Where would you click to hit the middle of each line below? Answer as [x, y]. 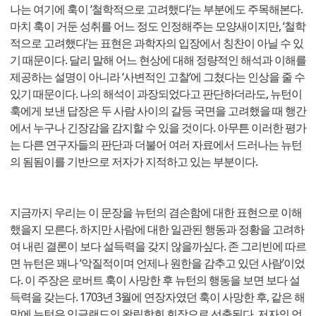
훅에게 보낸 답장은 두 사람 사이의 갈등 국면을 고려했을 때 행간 [158, 110]
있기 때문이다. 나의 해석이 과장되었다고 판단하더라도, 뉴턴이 [156, 93]
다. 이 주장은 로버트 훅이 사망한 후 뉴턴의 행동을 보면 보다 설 [155, 280]
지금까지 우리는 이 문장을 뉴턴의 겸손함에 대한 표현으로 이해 [156, 212]
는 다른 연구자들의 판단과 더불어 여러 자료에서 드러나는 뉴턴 [156, 144]
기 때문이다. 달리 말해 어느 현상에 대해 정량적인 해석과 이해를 [158, 60]
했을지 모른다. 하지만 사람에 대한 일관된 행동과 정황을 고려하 [157, 229]
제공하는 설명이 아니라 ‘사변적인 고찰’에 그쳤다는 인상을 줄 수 [157, 77]
